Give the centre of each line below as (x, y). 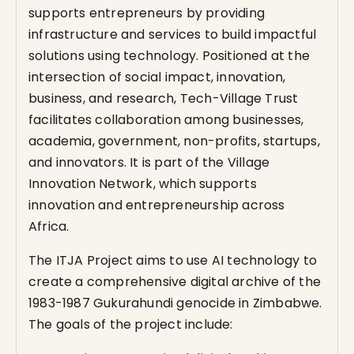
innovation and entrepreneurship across (157, 205)
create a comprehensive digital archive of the (175, 282)
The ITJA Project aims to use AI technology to (173, 260)
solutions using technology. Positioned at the (169, 56)
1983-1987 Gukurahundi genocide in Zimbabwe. (175, 303)
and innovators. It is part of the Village (149, 162)
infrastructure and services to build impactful (173, 34)
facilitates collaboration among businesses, (166, 120)
